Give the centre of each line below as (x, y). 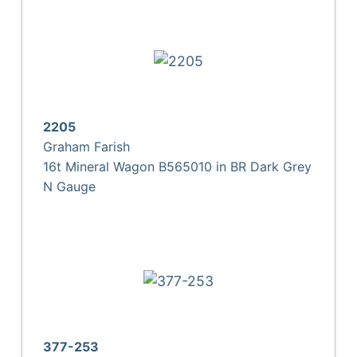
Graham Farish (87, 146)
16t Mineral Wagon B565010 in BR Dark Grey (178, 166)
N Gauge (70, 186)
